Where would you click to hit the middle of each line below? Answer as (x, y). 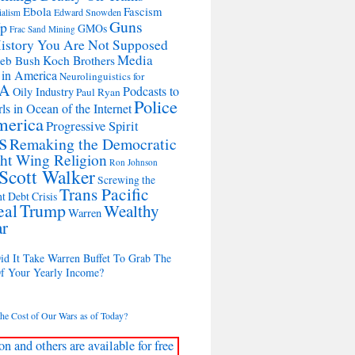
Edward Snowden (88, 12)
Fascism (143, 11)
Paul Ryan (98, 92)
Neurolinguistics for (102, 76)
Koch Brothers (79, 60)
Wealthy (132, 211)
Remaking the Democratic (93, 144)
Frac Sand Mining (42, 29)
